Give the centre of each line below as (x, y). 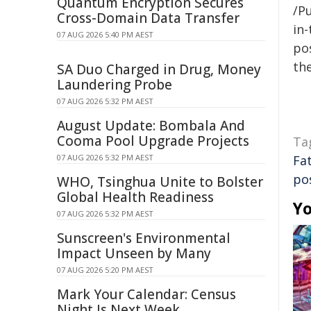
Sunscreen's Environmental (144, 238)
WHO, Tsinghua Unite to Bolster (160, 182)
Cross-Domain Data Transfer (148, 18)
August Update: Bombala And (151, 126)
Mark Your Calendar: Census (146, 294)
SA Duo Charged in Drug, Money (159, 69)
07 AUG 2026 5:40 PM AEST (105, 34)
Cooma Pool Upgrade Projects (153, 141)
